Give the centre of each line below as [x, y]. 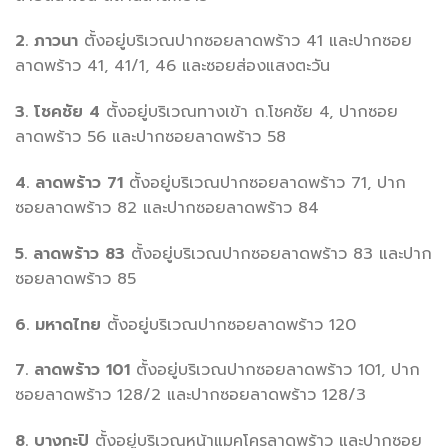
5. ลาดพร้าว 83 [70, 253]
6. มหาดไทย [58, 324]
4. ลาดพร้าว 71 [69, 182]
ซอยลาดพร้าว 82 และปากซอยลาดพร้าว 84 [167, 207]
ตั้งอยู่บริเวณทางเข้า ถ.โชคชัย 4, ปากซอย [249, 112]
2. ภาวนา [46, 41]
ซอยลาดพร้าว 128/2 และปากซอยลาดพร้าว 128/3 [190, 395]
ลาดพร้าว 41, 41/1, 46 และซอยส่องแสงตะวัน [172, 66]
